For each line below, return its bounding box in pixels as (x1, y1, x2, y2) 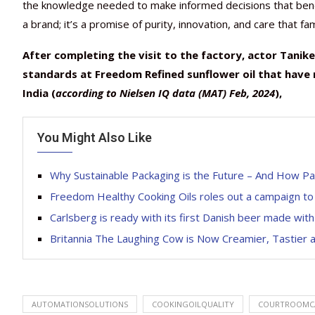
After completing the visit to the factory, (22, 47, 245, 62)
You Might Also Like (37, 129, 152, 145)
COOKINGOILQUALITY (152, 298, 234, 309)
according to (56, 85, 117, 100)
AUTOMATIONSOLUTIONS (32, 298, 128, 309)
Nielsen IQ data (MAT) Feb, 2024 (120, 85, 275, 100)
